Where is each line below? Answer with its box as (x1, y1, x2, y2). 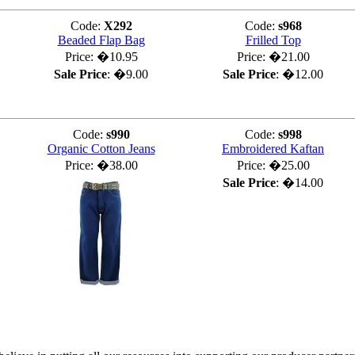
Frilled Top (245, 33, 301, 47)
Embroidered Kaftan (222, 142, 324, 155)
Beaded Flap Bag (57, 33, 145, 47)
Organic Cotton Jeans (47, 142, 155, 155)
